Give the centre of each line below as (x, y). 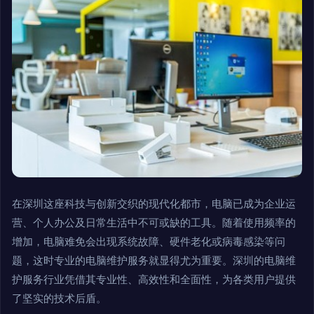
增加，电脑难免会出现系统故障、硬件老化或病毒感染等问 (149, 242)
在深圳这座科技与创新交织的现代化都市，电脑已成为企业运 (154, 204)
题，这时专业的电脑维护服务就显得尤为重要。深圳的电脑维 (154, 261)
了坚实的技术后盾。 (59, 299)
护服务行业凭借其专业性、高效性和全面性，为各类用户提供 (154, 280)
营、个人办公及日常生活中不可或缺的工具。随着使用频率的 (154, 223)
